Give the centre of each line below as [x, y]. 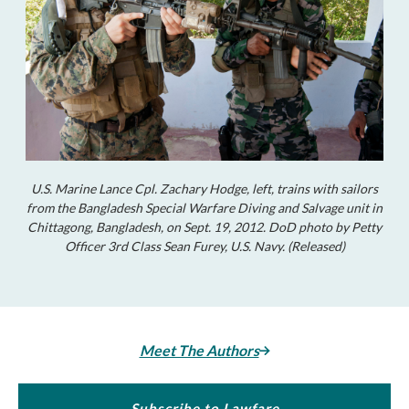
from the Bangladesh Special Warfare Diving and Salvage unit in [204, 208]
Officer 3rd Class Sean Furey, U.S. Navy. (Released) [204, 246]
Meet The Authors [199, 350]
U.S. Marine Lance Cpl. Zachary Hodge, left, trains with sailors [204, 189]
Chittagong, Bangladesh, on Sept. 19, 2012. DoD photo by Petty [204, 227]
